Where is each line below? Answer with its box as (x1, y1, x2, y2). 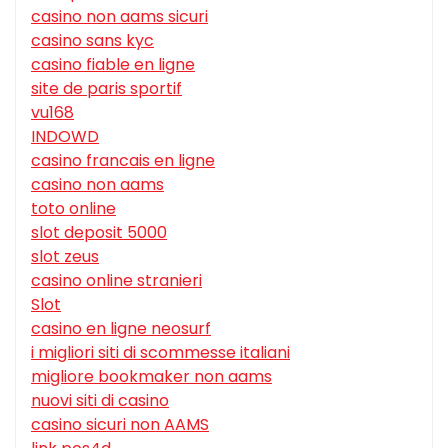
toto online (31, 197, 116, 221)
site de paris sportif (31, 77, 182, 101)
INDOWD (31, 125, 99, 149)
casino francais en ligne (31, 149, 215, 173)
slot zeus (31, 245, 99, 269)
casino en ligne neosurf (31, 317, 211, 341)
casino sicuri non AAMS (31, 413, 209, 437)
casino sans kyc (31, 29, 154, 53)
